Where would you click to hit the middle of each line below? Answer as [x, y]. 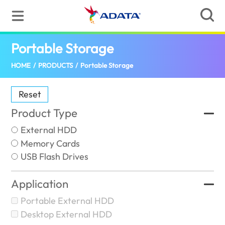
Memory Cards [50, 143]
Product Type [44, 113]
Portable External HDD [67, 201]
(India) [127, 46]
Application [40, 184]
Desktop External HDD [66, 214]
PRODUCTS [56, 66]
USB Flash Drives [54, 157]
